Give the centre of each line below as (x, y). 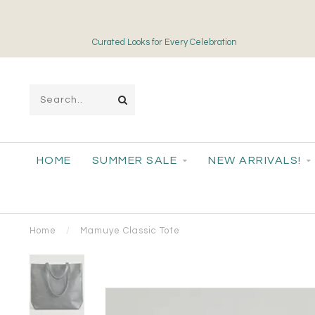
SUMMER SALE (134, 160)
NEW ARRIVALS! (255, 160)
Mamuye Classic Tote (130, 231)
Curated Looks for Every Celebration (163, 43)
